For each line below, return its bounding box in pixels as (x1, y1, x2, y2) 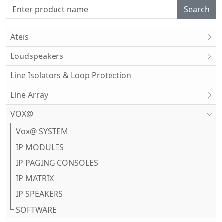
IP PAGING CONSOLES (16, 157, 99, 168)
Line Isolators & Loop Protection (10, 70, 131, 81)
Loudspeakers (10, 51, 63, 62)
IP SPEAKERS (16, 188, 63, 200)
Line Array (10, 89, 48, 101)
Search (184, 4, 210, 15)
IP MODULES (16, 141, 64, 153)
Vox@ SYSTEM (16, 125, 69, 137)
